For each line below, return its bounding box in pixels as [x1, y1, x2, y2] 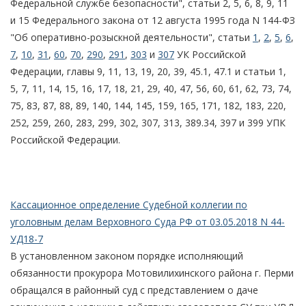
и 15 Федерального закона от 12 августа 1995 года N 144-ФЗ [10, 13, 295, 27]
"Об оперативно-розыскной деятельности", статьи [10, 30, 253, 44]
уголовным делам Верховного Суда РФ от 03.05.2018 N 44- [10, 214, 285, 228]
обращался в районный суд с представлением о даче [10, 283, 258, 296]
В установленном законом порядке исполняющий [10, 249, 243, 262]
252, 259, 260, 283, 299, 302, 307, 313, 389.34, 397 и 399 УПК [10, 115, 286, 129]
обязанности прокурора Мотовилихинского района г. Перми [10, 266, 294, 279]
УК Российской [174, 47, 246, 61]
